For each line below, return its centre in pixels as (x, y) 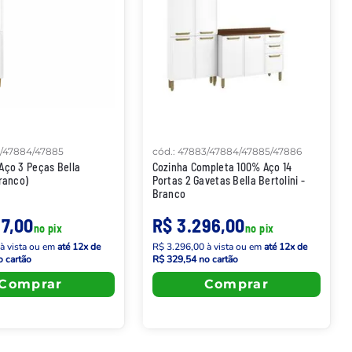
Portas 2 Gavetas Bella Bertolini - (229, 180)
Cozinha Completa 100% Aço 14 (222, 167)
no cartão (217, 259)
